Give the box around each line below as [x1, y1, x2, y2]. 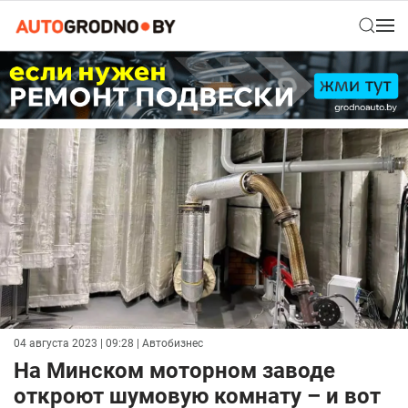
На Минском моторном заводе [14, 358, 335, 384]
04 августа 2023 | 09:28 [14, 337, 134, 351]
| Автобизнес [134, 337, 203, 351]
